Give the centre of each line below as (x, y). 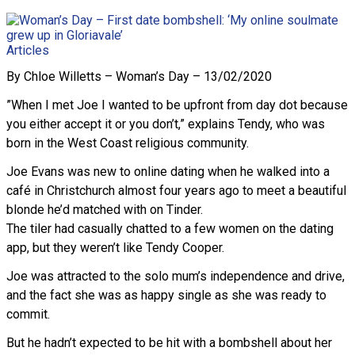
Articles (28, 51)
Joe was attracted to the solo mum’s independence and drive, (176, 277)
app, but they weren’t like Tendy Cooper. (115, 248)
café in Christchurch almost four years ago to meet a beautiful (176, 191)
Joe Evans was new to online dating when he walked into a (168, 172)
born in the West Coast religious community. (128, 143)
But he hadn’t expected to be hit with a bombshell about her (169, 343)
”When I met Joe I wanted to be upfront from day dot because (177, 105)
